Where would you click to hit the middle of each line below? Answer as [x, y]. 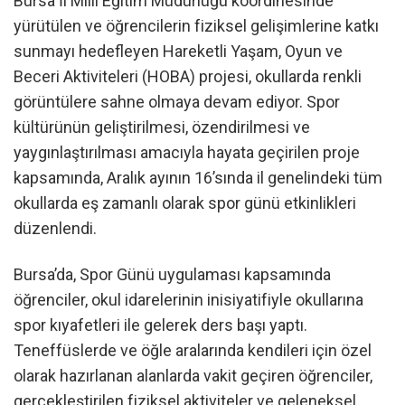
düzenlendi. [55, 228]
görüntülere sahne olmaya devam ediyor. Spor [177, 101]
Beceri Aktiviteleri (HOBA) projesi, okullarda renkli [188, 76]
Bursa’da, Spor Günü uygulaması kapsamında [172, 274]
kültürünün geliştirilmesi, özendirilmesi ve [162, 127]
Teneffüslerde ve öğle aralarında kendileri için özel [193, 350]
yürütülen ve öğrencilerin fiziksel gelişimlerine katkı [196, 25]
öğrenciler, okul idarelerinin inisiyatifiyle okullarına [188, 299]
